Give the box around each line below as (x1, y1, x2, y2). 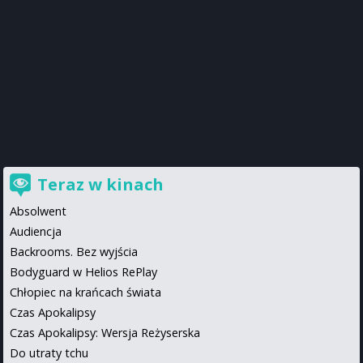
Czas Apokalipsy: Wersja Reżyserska (10, 325, 200, 341)
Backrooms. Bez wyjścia (10, 244, 138, 260)
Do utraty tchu (10, 345, 88, 361)
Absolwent (10, 203, 66, 220)
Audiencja (10, 224, 62, 240)
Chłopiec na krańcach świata (10, 284, 161, 301)
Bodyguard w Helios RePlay (10, 264, 157, 280)
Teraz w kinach (37, 173, 164, 196)
